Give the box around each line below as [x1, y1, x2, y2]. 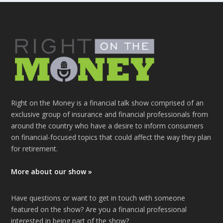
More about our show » [11, 166, 93, 176]
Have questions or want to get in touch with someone [11, 193, 186, 203]
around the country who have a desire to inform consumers [11, 121, 204, 131]
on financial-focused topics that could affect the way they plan [11, 132, 212, 142]
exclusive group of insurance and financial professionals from [11, 110, 209, 119]
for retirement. [11, 144, 58, 154]
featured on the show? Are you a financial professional [11, 204, 187, 214]
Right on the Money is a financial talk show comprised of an [11, 98, 204, 108]
